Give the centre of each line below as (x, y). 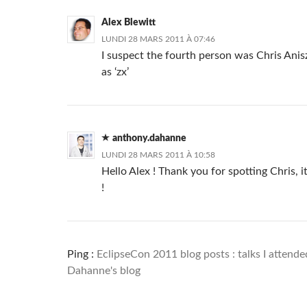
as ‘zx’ (115, 72)
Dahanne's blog (104, 271)
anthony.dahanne (149, 138)
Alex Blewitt (128, 23)
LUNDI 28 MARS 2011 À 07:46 (158, 39)
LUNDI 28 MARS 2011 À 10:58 (158, 155)
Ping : (82, 254)
